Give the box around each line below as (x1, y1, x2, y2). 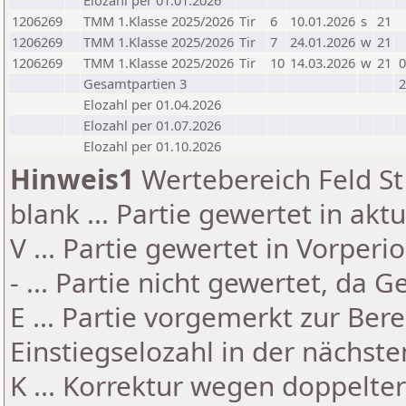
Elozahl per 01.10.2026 (83, 137, 221, 155)
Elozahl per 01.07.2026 (83, 116, 221, 134)
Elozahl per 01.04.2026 (83, 95, 221, 113)
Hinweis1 (10, 160, 134, 198)
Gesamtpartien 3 (83, 74, 187, 92)
